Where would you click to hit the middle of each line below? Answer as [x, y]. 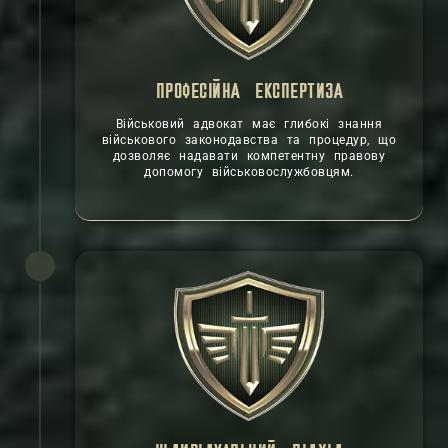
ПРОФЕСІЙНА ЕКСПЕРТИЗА [249, 92]
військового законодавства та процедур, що [249, 140]
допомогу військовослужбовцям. [249, 172]
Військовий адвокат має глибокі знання [249, 124]
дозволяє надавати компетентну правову [249, 156]
